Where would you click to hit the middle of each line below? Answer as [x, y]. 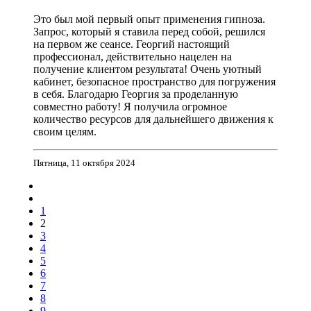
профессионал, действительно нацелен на [133, 57]
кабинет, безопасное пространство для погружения [154, 82]
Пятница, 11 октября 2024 [84, 163]
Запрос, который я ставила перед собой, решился [149, 32]
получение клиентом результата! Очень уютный [148, 69]
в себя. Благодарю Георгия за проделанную [136, 94]
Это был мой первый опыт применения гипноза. [149, 19]
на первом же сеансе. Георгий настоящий [132, 44]
